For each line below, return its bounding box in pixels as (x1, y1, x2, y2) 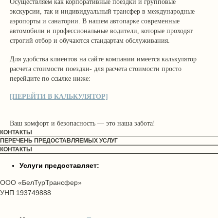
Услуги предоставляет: (19, 162, 99, 169)
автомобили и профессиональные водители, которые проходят (10, 27, 193, 35)
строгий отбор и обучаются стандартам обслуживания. (10, 37, 170, 44)
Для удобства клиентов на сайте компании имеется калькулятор (10, 55, 197, 63)
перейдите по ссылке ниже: (10, 75, 91, 82)
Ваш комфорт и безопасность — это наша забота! (10, 120, 155, 127)
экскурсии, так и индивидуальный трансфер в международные (10, 8, 195, 15)
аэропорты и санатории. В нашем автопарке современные (10, 18, 180, 25)
